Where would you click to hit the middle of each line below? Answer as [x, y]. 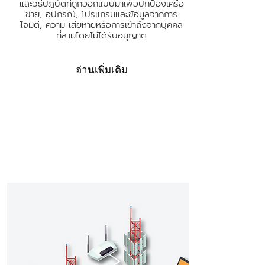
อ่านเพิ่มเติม [101, 70]
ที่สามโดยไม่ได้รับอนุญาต [101, 35]
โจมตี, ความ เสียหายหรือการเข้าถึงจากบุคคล [101, 25]
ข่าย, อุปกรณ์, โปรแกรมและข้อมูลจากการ [101, 14]
